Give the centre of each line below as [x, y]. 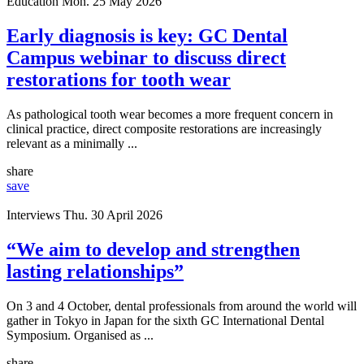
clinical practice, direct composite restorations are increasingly [164, 128]
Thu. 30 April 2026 [113, 214]
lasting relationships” [95, 271]
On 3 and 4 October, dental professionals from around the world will [182, 305]
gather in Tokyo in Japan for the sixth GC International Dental [165, 320]
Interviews [33, 214]
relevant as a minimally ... [72, 143]
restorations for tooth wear [119, 79]
